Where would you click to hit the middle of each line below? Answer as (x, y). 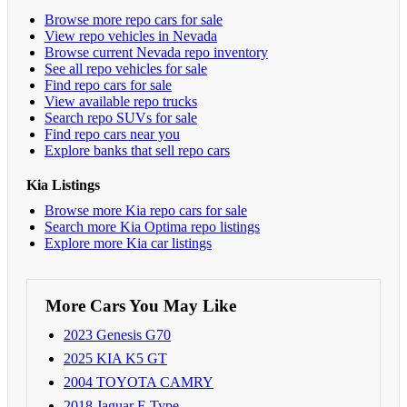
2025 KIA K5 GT (115, 358)
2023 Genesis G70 (117, 334)
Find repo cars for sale (108, 84)
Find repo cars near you (112, 134)
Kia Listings (63, 184)
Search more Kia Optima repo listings (152, 226)
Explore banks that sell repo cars (137, 150)
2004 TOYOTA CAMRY (139, 382)
